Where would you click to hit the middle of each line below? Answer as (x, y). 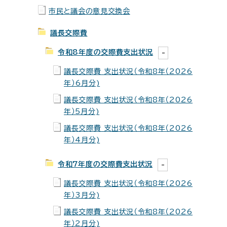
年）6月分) (82, 83)
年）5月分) (82, 111)
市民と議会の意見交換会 (89, 11)
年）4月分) (82, 140)
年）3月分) (82, 195)
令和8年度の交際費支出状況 (106, 52)
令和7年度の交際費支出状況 (105, 164)
